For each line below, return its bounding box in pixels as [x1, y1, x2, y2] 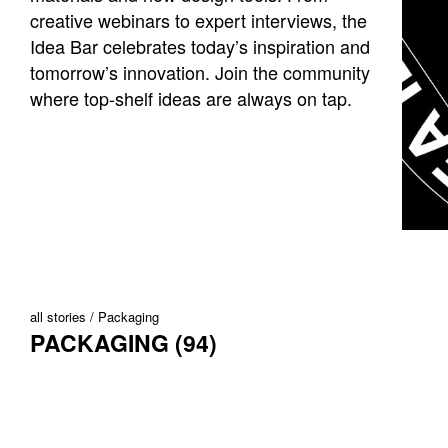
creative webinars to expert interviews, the [30, 6, 367, 33]
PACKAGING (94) [30, 326, 217, 360]
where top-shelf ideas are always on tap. [30, 84, 352, 111]
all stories [30, 307, 86, 327]
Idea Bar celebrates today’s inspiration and [30, 32, 370, 59]
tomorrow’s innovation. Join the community [30, 58, 370, 85]
